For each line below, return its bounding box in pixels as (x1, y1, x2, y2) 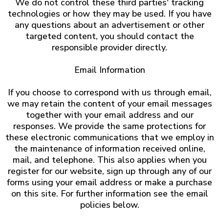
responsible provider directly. (52, 42, 167, 53)
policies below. (80, 199, 139, 211)
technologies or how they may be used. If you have (7, 8, 212, 20)
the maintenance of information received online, (14, 143, 205, 154)
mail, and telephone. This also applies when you (12, 154, 207, 166)
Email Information (74, 64, 145, 76)
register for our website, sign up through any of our (7, 165, 212, 177)
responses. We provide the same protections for (13, 120, 206, 132)
